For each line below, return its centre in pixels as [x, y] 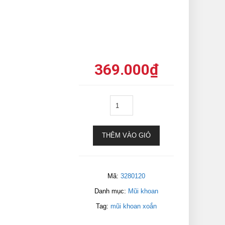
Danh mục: [111, 191]
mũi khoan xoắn [133, 206]
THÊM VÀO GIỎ [126, 135]
